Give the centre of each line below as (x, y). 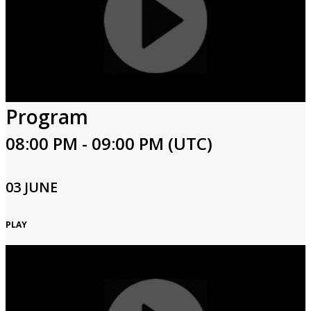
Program (47, 117)
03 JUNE (32, 187)
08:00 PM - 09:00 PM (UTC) (109, 143)
